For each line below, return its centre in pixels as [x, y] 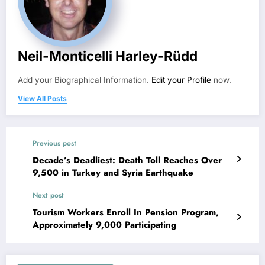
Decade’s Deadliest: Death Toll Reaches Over [127, 160]
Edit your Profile [181, 80]
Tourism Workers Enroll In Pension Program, [126, 212]
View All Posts [42, 98]
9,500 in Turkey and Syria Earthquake [113, 172]
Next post [48, 195]
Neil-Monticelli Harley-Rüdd [108, 56]
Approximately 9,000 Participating [104, 224]
